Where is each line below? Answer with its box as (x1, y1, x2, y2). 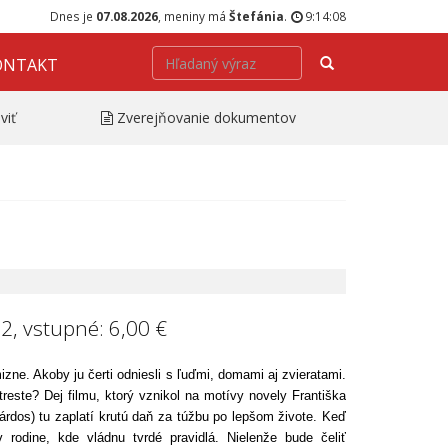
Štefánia (229, 8, 284, 24)
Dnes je (50, 8, 96, 24)
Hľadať (332, 52, 375, 71)
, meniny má (158, 8, 229, 24)
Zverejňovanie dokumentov (117, 107, 296, 127)
